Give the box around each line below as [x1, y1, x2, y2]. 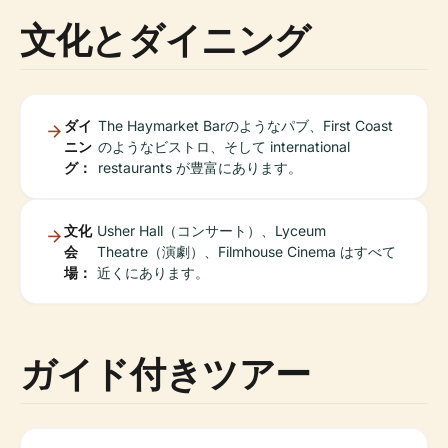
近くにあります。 [97, 264, 210, 281]
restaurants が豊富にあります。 [97, 159, 302, 176]
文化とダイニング [20, 15, 312, 64]
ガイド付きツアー [20, 349, 312, 398]
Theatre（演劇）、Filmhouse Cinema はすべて [97, 243, 397, 260]
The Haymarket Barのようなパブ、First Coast [97, 117, 393, 134]
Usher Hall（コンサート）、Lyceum [97, 222, 327, 239]
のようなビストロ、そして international [97, 138, 350, 155]
